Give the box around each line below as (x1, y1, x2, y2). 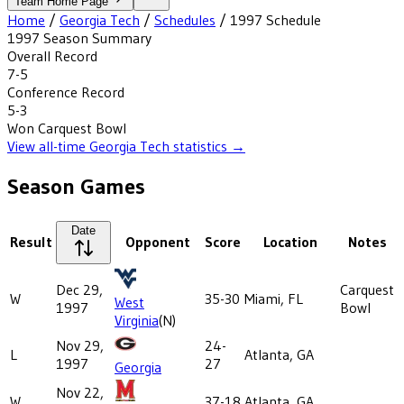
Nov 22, (56, 382, 104, 401)
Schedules (154, 10, 216, 29)
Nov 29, (56, 335, 104, 354)
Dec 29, (56, 280, 103, 298)
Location (263, 232, 317, 251)
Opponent (125, 232, 190, 251)
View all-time (7, 136, 89, 155)
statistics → (170, 136, 245, 155)
